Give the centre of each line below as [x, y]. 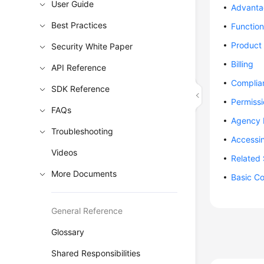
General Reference [87, 211]
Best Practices [79, 25]
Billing [242, 64]
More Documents [84, 174]
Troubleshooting [82, 131]
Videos [65, 152]
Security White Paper [92, 46]
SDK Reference [81, 89]
